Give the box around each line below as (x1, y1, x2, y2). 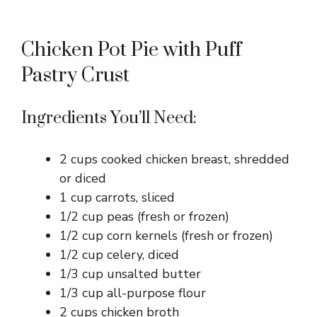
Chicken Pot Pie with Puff (21, 38, 241, 63)
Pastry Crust (21, 63, 129, 88)
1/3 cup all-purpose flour (59, 284, 206, 302)
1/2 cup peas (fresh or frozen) (59, 208, 229, 226)
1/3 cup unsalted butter (59, 265, 201, 283)
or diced (59, 170, 106, 188)
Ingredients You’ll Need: (21, 108, 197, 129)
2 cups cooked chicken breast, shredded (59, 151, 289, 168)
